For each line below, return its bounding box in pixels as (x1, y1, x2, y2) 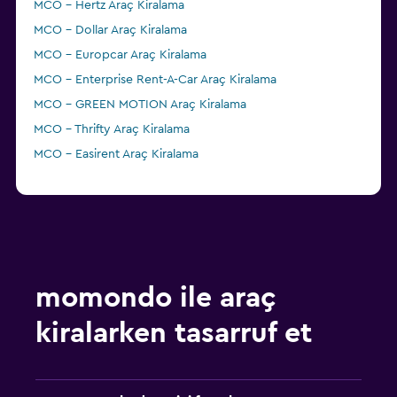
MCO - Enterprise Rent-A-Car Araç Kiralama (34, 74, 276, 87)
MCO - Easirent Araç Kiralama (34, 148, 198, 161)
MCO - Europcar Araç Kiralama (34, 49, 206, 62)
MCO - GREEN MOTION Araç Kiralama (34, 98, 246, 112)
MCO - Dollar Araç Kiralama (34, 24, 187, 37)
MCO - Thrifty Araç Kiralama (34, 123, 190, 136)
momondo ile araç (35, 284, 276, 313)
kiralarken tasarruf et (35, 319, 312, 348)
